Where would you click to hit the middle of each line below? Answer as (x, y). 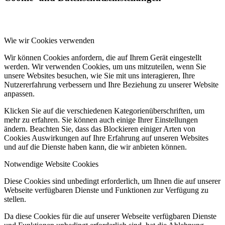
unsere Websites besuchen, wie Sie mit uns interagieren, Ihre (99, 76)
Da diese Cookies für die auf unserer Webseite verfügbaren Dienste (110, 216)
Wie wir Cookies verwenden (49, 40)
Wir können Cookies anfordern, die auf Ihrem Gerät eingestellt (103, 58)
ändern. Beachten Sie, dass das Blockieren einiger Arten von (100, 129)
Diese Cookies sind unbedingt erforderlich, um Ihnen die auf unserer (112, 181)
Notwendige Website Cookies (51, 164)
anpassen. (19, 94)
